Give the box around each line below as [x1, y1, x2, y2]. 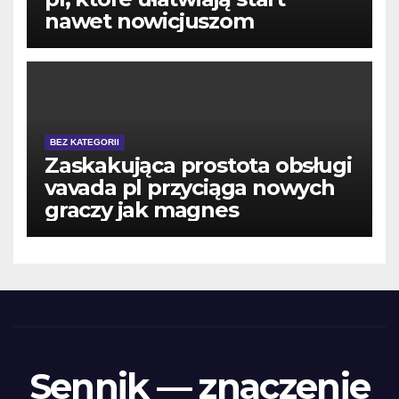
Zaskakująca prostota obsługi [45, 151, 352, 178]
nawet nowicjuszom [45, 7, 254, 34]
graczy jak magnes [45, 196, 239, 223]
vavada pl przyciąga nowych [45, 174, 335, 200]
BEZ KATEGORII [50, 136, 119, 147]
